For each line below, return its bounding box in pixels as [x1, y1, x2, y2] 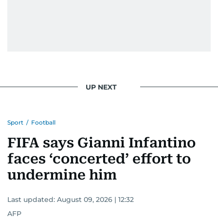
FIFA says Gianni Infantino [7, 135, 196, 151]
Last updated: [7, 195, 57, 204]
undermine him [7, 167, 117, 183]
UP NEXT [86, 82, 117, 91]
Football [31, 119, 55, 126]
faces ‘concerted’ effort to [7, 151, 191, 167]
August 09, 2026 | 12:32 [57, 195, 134, 204]
